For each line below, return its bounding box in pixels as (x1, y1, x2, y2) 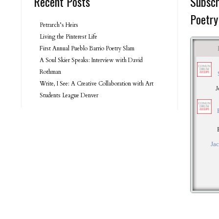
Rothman (40, 68, 61, 76)
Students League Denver (40, 91, 98, 100)
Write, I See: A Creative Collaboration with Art (40, 80, 153, 88)
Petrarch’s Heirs (40, 21, 78, 29)
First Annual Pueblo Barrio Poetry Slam (40, 44, 134, 53)
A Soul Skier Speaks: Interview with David (40, 56, 143, 65)
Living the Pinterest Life (40, 33, 97, 41)
